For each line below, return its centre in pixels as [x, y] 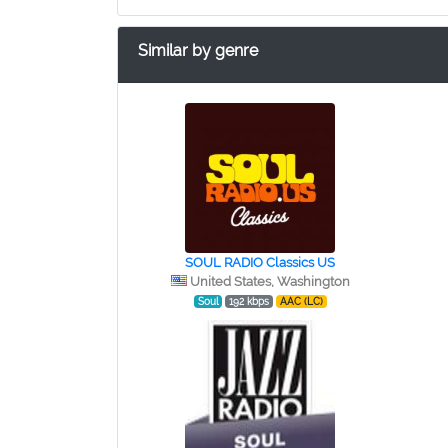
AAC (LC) [301, 301]
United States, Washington [269, 281]
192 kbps [249, 301]
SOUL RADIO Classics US [260, 262]
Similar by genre [198, 50]
